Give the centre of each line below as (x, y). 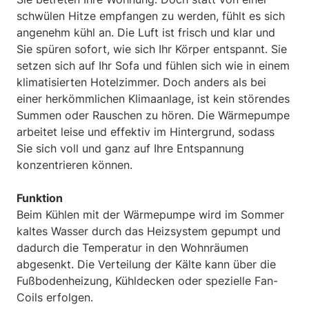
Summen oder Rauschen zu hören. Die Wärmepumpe (153, 115)
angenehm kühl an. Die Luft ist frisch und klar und (146, 32)
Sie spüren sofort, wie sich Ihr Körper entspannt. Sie (152, 49)
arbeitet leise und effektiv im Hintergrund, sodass (146, 131)
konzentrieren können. (74, 165)
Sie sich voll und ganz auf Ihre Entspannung (130, 148)
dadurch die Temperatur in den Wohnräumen (132, 247)
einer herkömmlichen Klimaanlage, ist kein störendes (153, 98)
